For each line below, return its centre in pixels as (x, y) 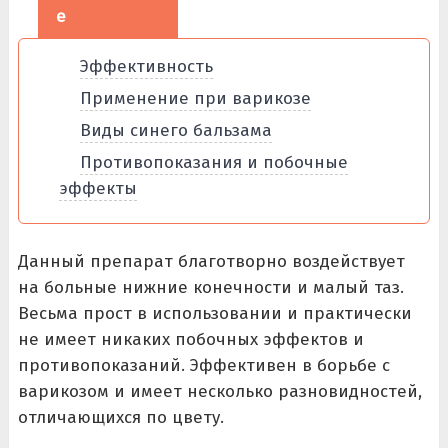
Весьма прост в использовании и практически (214, 313)
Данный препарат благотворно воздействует (211, 261)
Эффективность (146, 66)
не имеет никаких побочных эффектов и (190, 339)
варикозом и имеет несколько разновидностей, (219, 391)
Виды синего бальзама (175, 130)
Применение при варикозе (195, 98)
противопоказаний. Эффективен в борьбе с (203, 365)
